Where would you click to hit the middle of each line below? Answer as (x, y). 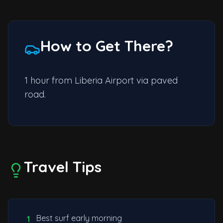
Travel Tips (63, 167)
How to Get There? (107, 46)
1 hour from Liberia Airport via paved (101, 81)
